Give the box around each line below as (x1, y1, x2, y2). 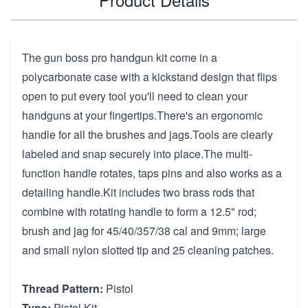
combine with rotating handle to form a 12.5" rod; (22, 203, 256, 219)
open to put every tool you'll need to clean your (22, 87, 247, 104)
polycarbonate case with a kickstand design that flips (22, 68, 277, 85)
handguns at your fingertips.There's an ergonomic (22, 107, 263, 123)
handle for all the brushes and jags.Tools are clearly (22, 126, 273, 142)
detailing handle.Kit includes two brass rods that (22, 184, 254, 200)
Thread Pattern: (22, 280, 103, 296)
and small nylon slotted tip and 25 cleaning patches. (22, 241, 274, 258)
